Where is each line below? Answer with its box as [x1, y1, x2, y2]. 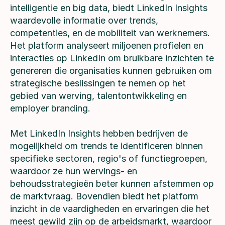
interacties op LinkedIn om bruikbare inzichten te [10, 53, 214, 64]
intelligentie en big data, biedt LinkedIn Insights [10, 3, 207, 14]
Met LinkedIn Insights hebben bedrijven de [10, 128, 188, 139]
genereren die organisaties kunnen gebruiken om [10, 65, 212, 76]
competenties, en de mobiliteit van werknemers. [10, 28, 210, 39]
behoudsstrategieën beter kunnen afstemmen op [10, 178, 214, 189]
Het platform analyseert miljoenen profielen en [10, 40, 203, 51]
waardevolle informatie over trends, [10, 15, 158, 26]
